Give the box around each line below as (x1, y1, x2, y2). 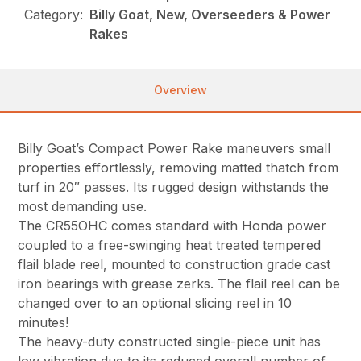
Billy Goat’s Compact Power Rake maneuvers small (18, 140, 331, 157)
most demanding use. (18, 198, 147, 215)
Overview (154, 83, 207, 98)
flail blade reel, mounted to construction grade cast (18, 256, 331, 273)
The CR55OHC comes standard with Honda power (18, 218, 327, 234)
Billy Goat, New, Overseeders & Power (89, 6, 331, 23)
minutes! (18, 314, 69, 331)
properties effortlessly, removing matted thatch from (18, 160, 339, 176)
